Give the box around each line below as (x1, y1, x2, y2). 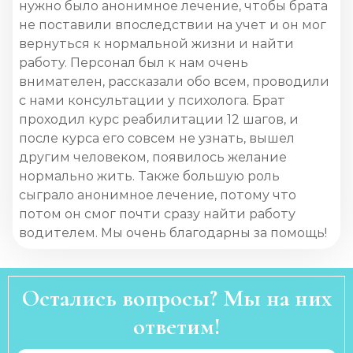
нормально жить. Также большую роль (19, 169, 280, 184)
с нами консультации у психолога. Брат (19, 93, 285, 108)
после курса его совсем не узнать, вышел (19, 131, 295, 146)
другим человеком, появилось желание (19, 150, 287, 165)
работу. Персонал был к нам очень (19, 55, 248, 70)
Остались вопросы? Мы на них (21, 284, 332, 313)
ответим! (132, 312, 221, 341)
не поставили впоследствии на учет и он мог (19, 17, 326, 32)
